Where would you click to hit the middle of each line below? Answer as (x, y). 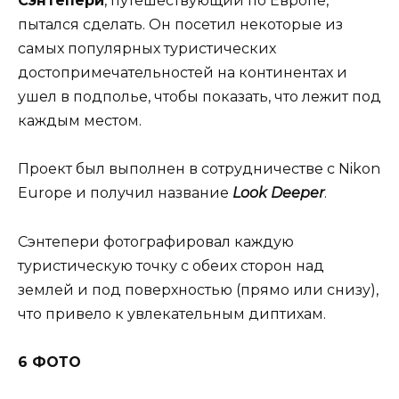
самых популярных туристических (147, 49)
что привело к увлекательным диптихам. (172, 313)
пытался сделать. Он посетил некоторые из (180, 25)
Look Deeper (278, 193)
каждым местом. (80, 121)
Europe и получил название (125, 193)
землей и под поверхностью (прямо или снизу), (198, 289)
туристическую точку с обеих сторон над (171, 265)
